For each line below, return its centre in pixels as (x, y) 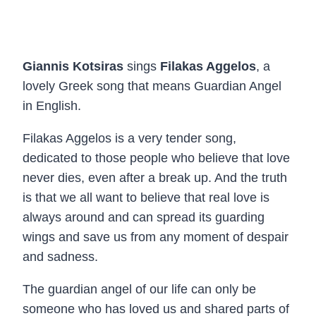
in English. (52, 106)
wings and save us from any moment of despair (156, 237)
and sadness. (60, 257)
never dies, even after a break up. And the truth (155, 178)
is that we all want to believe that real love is (146, 198)
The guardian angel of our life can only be (139, 290)
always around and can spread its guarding (144, 218)
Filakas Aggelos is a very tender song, (129, 139)
